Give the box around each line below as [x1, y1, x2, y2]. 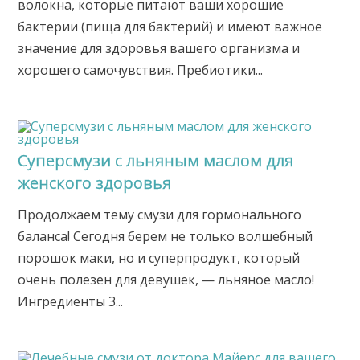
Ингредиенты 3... [18, 292, 124, 311]
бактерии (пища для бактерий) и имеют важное [18, 18, 323, 36]
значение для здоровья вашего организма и [18, 39, 301, 58]
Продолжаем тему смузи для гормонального [18, 206, 302, 224]
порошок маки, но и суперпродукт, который [18, 249, 301, 268]
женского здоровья [18, 172, 172, 194]
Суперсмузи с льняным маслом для [18, 149, 294, 172]
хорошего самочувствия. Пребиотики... [18, 61, 264, 80]
